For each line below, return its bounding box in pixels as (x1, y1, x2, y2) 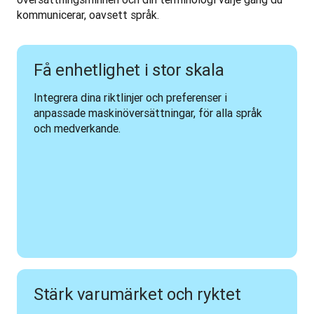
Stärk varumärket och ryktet (34, 284, 241, 304)
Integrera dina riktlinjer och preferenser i (34, 90, 227, 104)
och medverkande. (34, 121, 121, 135)
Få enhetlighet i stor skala (34, 60, 224, 80)
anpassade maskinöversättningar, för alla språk (34, 106, 262, 120)
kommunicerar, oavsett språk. (17, 8, 165, 22)
